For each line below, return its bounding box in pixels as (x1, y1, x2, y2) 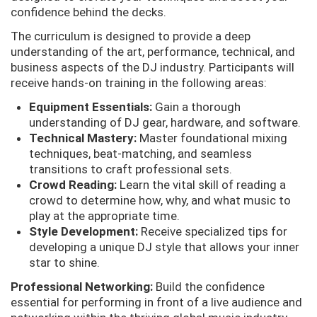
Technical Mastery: (28, 130, 137, 145)
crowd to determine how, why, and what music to (28, 192, 291, 207)
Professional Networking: (11, 279, 153, 294)
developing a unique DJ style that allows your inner (28, 239, 299, 254)
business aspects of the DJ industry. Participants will (11, 59, 294, 74)
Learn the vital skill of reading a (116, 177, 286, 192)
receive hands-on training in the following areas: (11, 75, 267, 90)
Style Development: (28, 224, 138, 238)
